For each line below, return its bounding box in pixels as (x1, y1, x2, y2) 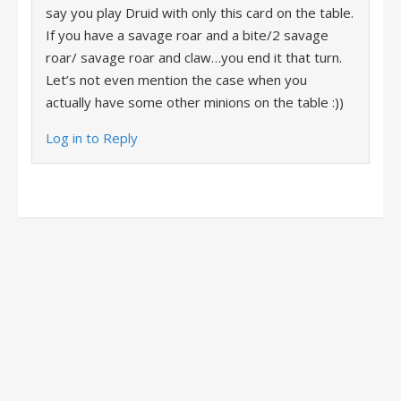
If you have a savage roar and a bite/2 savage (46, 26, 328, 44)
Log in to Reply (46, 129, 138, 147)
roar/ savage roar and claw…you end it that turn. (46, 48, 342, 66)
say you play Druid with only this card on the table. (46, 4, 354, 21)
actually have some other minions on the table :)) (46, 93, 344, 111)
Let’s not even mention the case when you (46, 71, 307, 89)
